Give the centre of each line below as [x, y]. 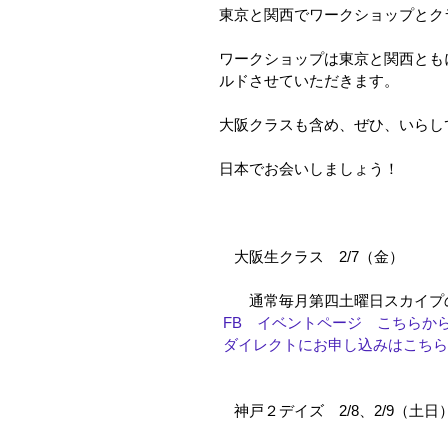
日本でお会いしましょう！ [309, 169]
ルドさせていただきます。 [309, 81]
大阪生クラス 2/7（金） [311, 257]
